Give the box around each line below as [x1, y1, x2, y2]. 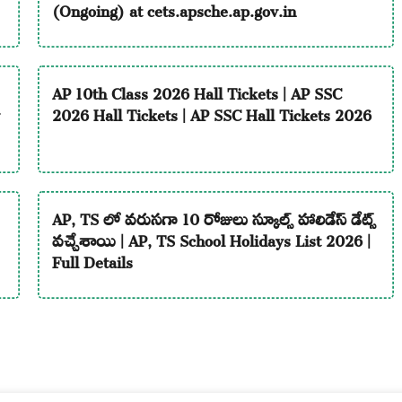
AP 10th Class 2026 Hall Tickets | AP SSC [52, 72, 342, 109]
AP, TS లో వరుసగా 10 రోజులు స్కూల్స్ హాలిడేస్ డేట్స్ [52, 197, 376, 235]
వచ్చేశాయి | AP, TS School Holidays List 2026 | [52, 219, 371, 257]
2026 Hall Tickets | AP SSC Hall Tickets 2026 [52, 93, 371, 131]
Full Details [52, 240, 133, 278]
